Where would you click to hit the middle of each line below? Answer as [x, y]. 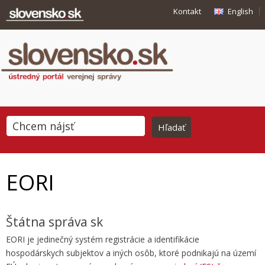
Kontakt [187, 11]
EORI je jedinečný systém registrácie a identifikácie [103, 239]
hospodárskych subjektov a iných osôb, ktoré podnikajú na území [131, 253]
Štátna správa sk [54, 222]
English [240, 11]
